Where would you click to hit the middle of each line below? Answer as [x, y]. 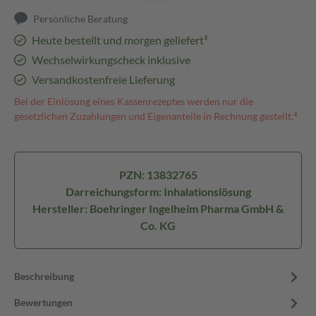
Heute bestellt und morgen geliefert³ [119, 40]
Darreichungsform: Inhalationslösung [158, 192]
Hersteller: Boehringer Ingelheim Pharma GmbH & [158, 208]
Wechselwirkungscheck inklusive [111, 60]
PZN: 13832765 [158, 175]
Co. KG [158, 225]
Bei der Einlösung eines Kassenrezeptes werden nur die [134, 101]
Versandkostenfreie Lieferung [103, 79]
